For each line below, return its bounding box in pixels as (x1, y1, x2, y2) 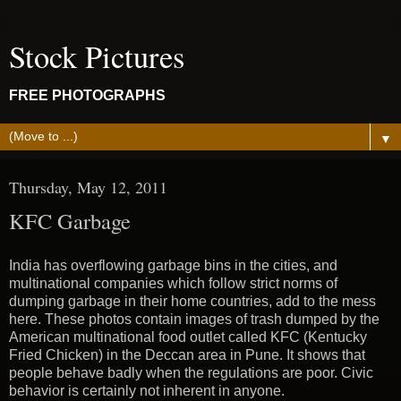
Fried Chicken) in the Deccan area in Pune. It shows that (9, 346, 365, 363)
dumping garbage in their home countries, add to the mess (9, 293, 376, 309)
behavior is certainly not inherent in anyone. (9, 382, 285, 398)
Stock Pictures (9, 36, 184, 77)
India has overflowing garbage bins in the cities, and (9, 257, 337, 273)
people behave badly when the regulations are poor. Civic (9, 364, 373, 380)
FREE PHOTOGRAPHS (9, 88, 166, 103)
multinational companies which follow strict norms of (9, 275, 337, 291)
